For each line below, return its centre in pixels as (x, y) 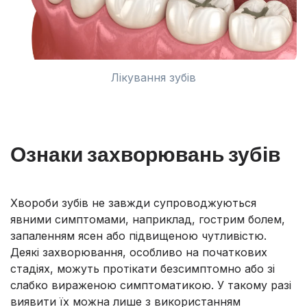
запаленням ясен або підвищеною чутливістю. (138, 236)
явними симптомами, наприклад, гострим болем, (148, 220)
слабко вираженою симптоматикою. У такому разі (151, 285)
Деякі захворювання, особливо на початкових (139, 253)
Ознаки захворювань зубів (145, 154)
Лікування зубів (153, 78)
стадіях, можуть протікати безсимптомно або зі (143, 269)
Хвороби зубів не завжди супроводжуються (133, 203)
